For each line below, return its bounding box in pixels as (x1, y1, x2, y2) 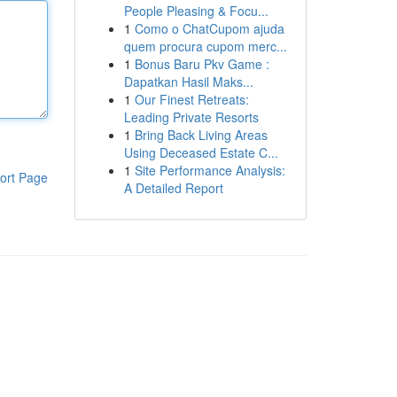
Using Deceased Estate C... (123, 144, 278, 161)
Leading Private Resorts (123, 108, 259, 126)
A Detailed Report (123, 179, 223, 197)
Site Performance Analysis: (134, 161, 285, 179)
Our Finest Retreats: (134, 90, 249, 108)
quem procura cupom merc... (123, 37, 287, 55)
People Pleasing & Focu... (123, 2, 269, 19)
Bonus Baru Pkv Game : (134, 55, 269, 73)
